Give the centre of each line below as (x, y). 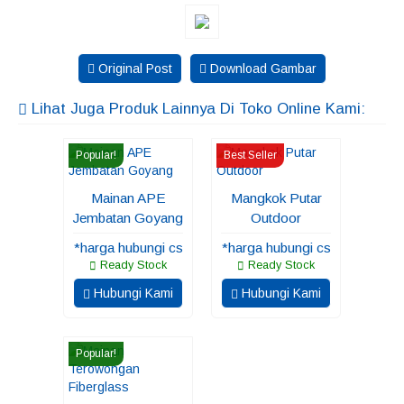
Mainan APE (128, 198)
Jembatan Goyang (128, 218)
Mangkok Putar (276, 198)
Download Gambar (262, 69)
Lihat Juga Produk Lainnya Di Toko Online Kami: (196, 109)
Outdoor (276, 218)
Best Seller (250, 155)
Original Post (133, 69)
